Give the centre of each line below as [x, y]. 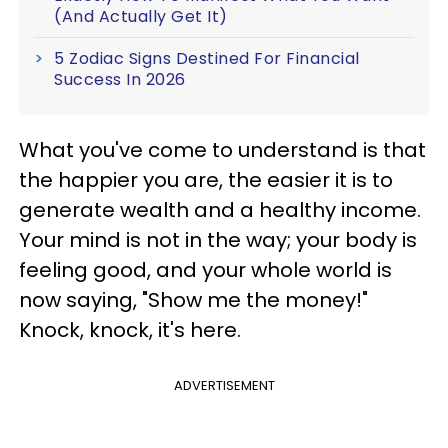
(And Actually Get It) [141, 17]
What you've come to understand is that [222, 150]
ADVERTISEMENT [224, 386]
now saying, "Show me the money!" [193, 300]
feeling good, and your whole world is [205, 270]
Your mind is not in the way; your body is [218, 240]
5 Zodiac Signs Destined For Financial [207, 59]
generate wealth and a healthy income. [220, 210]
